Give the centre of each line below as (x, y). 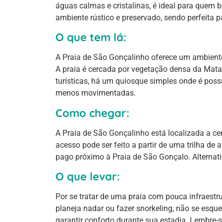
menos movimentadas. (96, 93)
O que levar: (88, 177)
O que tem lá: (91, 37)
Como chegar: (92, 113)
